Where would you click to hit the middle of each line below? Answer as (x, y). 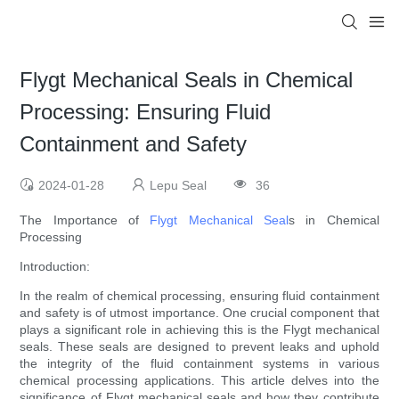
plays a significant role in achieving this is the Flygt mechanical (199, 330)
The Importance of (85, 220)
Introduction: (55, 267)
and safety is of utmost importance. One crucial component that (199, 313)
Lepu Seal (179, 186)
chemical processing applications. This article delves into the (199, 381)
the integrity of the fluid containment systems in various (199, 364)
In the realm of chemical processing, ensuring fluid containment (199, 296)
